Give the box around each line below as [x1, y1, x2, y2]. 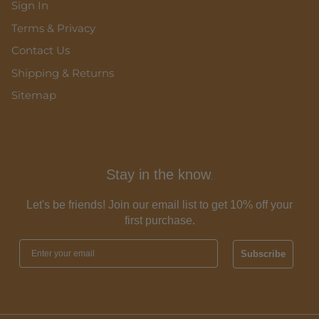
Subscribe [241, 249, 286, 260]
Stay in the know [106, 166, 211, 182]
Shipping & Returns [11, 66, 114, 80]
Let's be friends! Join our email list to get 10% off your [26, 198, 293, 211]
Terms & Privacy [11, 21, 95, 35]
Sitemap [11, 88, 56, 103]
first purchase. [124, 214, 195, 226]
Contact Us [11, 43, 70, 58]
